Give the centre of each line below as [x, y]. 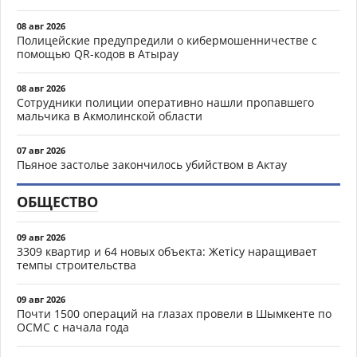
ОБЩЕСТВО [57, 201]
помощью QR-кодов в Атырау [98, 53]
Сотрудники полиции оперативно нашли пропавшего [165, 102]
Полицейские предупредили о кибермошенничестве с [167, 40]
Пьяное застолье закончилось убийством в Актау [152, 164]
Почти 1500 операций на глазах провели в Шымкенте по [174, 313]
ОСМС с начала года [73, 327]
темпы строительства [76, 265]
